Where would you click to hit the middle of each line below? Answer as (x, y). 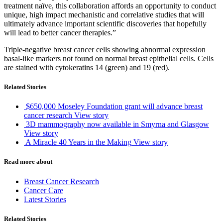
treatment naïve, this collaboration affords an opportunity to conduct (110, 5)
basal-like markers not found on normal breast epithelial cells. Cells (109, 58)
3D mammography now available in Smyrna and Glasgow (117, 124)
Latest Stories (45, 199)
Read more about (28, 162)
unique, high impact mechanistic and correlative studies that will (104, 14)
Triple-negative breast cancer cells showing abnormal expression (105, 49)
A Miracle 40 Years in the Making (78, 142)
